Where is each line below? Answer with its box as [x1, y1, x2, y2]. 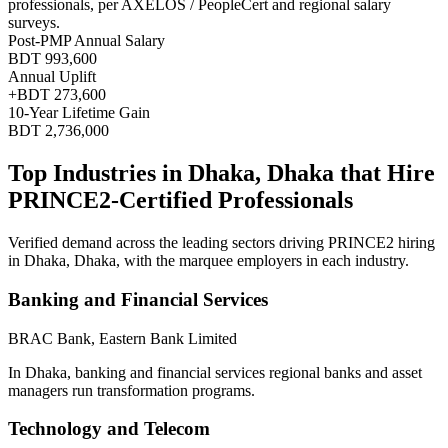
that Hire [334, 160, 435, 187]
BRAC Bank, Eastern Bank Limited [8, 329, 237, 347]
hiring [394, 234, 435, 252]
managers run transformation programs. [8, 381, 255, 399]
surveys [8, 14, 56, 32]
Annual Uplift [8, 68, 96, 86]
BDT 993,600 [8, 50, 97, 68]
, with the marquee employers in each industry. [116, 252, 409, 270]
